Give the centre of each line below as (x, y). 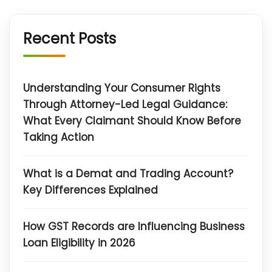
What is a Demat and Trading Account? (128, 174)
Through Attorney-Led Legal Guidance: (125, 105)
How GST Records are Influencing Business (134, 227)
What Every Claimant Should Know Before (132, 121)
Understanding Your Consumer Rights (122, 88)
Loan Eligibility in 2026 (79, 243)
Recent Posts (70, 39)
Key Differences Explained (90, 190)
